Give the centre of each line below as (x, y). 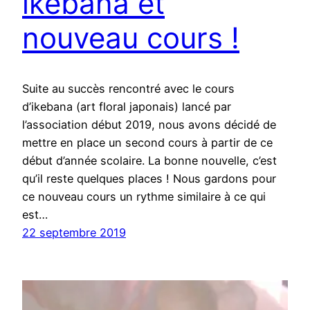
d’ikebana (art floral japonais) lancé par (127, 106)
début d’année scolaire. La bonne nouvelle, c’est (149, 160)
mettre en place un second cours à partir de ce (147, 142)
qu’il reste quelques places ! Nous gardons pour (149, 178)
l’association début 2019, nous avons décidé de (149, 124)
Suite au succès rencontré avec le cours (128, 88)
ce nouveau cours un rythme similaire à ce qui (144, 196)
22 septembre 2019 (74, 232)
